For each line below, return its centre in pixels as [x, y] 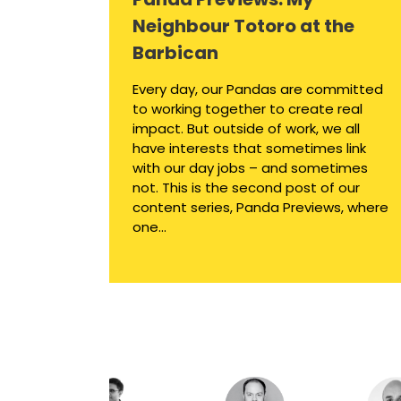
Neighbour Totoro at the [243, 26]
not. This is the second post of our [246, 188]
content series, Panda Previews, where [260, 208]
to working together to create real [247, 109]
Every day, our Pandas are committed [258, 90]
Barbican [175, 53]
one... [149, 227]
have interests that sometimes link [249, 149]
